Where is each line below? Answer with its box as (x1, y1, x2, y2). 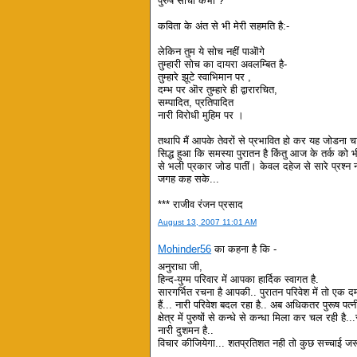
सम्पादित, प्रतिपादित (158, 96, 234, 109)
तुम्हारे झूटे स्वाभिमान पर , (158, 71, 252, 84)
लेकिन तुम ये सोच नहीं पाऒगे (158, 45, 265, 58)
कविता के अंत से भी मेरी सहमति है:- (158, 20, 290, 33)
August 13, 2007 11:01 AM (158, 218, 257, 227)
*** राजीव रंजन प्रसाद (158, 198, 244, 211)
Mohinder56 (158, 242, 212, 255)
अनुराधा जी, (158, 261, 203, 273)
